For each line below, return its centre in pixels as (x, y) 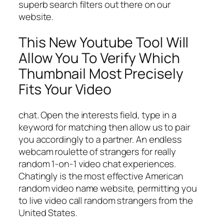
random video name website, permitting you (108, 188)
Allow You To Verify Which (99, 58)
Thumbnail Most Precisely (101, 74)
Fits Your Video (65, 89)
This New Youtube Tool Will (104, 43)
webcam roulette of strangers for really (98, 151)
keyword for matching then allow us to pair (104, 127)
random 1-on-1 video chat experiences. (98, 164)
